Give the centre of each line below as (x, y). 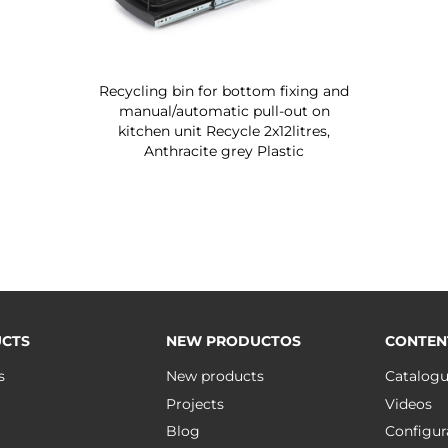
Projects (194, 403)
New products (214, 376)
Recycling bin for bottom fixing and (224, 91)
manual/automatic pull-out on (224, 111)
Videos (409, 403)
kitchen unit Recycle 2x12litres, (224, 131)
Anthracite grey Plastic (224, 151)
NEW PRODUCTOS (233, 341)
